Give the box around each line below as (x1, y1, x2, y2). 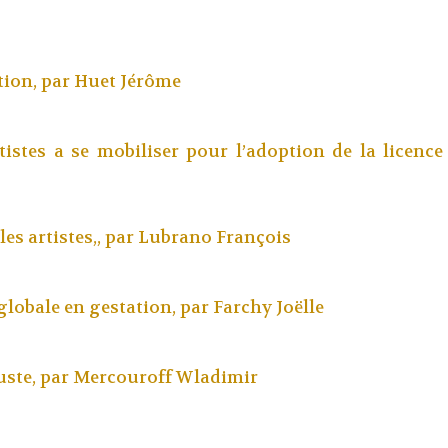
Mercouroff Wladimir (72, 366, 258, 388)
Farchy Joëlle (212, 296, 324, 318)
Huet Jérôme (73, 70, 181, 92)
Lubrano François (137, 226, 291, 248)
